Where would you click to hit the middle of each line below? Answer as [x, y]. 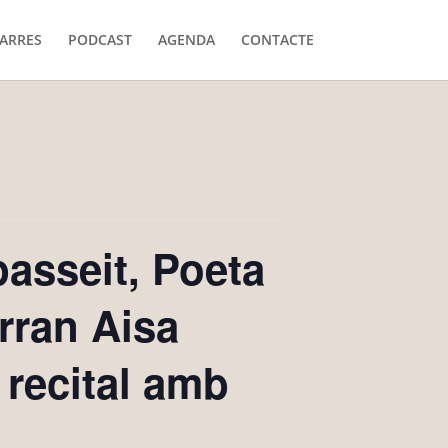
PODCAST [99, 39]
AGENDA [186, 39]
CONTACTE [277, 39]
